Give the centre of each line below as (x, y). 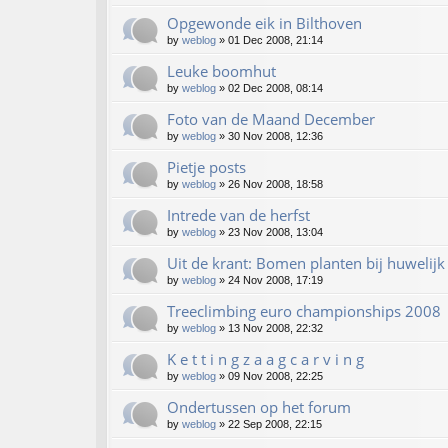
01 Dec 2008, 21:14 (275, 40)
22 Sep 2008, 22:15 (275, 424)
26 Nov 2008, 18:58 (275, 184)
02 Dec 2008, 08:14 (275, 88)
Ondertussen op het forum (259, 407)
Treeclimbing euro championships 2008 (304, 311)
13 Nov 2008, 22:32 (275, 328)
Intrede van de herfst (238, 215)
